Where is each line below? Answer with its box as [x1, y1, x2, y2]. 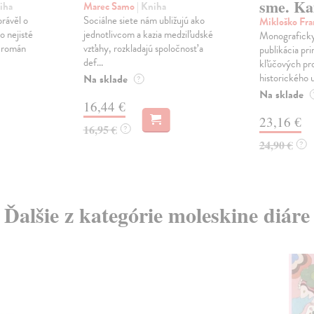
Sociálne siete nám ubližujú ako [83, 13, 205, 29]
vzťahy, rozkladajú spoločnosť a [83, 41, 203, 57]
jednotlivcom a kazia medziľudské [83, 27, 213, 43]
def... [83, 55, 103, 71]
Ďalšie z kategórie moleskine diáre [4, 199, 310, 231]
